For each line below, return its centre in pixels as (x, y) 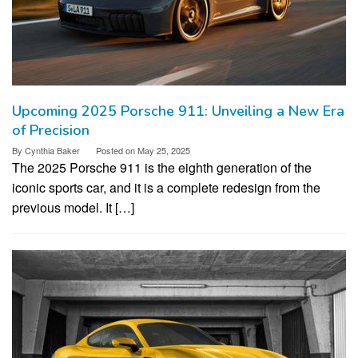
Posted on (117, 150)
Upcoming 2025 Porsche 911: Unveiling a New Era (178, 111)
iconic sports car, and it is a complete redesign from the (166, 187)
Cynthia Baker (52, 150)
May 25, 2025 (164, 150)
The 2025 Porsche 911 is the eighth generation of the (162, 167)
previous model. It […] (73, 207)
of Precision (51, 130)
